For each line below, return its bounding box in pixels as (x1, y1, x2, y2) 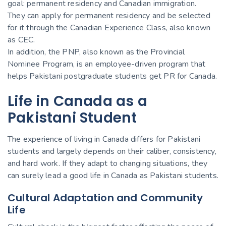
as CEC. (8, 34, 35, 45)
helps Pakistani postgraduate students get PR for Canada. (8, 70, 217, 82)
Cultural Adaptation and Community (8, 190, 203, 205)
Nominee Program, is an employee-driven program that (8, 58, 206, 70)
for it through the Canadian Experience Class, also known (8, 22, 211, 33)
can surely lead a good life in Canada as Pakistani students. (8, 169, 219, 181)
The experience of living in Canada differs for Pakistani (8, 133, 201, 145)
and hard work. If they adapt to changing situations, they (8, 157, 208, 169)
